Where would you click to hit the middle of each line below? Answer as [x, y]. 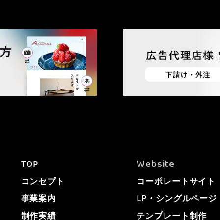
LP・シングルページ [177, 198]
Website [156, 165]
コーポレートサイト [176, 181]
